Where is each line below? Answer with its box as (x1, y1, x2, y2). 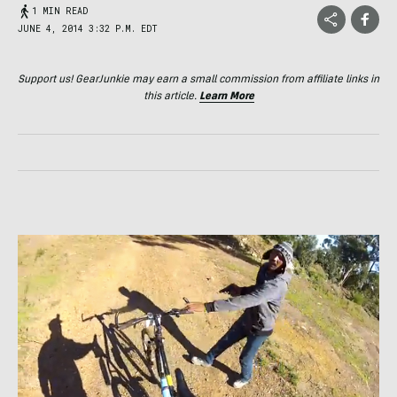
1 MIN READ (32, 5, 88, 17)
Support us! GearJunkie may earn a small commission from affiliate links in (18, 74, 379, 85)
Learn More (198, 91, 254, 102)
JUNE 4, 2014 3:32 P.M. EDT (18, 23, 158, 35)
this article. (143, 91, 199, 102)
